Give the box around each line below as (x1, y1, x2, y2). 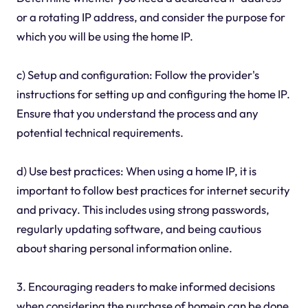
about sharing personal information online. (16, 240, 232, 255)
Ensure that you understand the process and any (16, 105, 258, 120)
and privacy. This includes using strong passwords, (16, 201, 269, 217)
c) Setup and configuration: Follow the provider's (16, 67, 259, 82)
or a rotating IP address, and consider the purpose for (16, 9, 285, 24)
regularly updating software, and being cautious (16, 221, 261, 236)
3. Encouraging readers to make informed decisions (16, 278, 275, 294)
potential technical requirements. (16, 124, 184, 140)
